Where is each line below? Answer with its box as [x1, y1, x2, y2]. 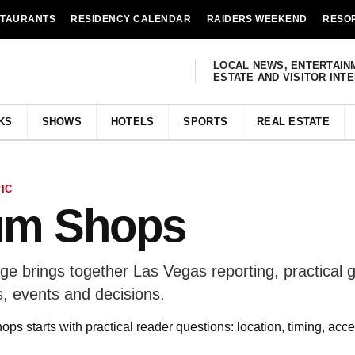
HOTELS [110, 116, 155, 128]
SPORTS [183, 116, 228, 128]
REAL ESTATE [257, 116, 330, 128]
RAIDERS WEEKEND [206, 13, 307, 25]
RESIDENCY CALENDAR [71, 13, 192, 25]
